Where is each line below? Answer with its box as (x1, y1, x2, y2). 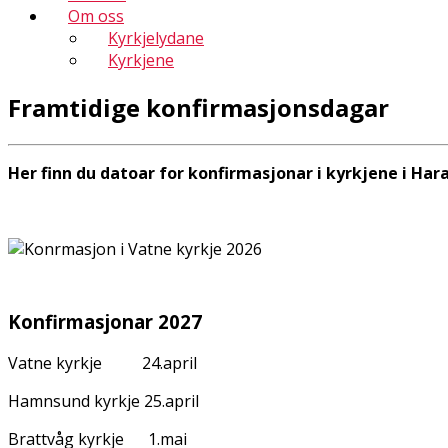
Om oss (68, 5, 124, 27)
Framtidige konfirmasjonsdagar (8, 90, 389, 124)
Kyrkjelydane (108, 27, 204, 49)
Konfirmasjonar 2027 (8, 308, 202, 334)
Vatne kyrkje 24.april (8, 352, 245, 375)
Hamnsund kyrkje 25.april (8, 390, 243, 413)
